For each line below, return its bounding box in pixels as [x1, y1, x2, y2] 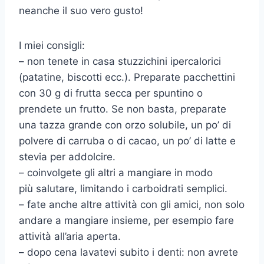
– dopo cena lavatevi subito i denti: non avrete [19, 246, 238, 259]
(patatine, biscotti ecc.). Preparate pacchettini [19, 71, 235, 84]
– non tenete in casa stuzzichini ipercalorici [19, 55, 221, 68]
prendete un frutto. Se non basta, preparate [19, 103, 226, 115]
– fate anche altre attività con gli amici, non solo [19, 199, 245, 211]
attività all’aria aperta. [19, 230, 121, 243]
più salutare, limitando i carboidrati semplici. [19, 183, 227, 195]
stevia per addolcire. [19, 151, 115, 163]
